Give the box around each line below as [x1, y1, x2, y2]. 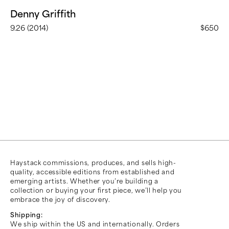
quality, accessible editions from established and [10, 168, 175, 176]
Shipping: [10, 211, 43, 219]
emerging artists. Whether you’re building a [10, 177, 158, 186]
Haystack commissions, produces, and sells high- [10, 159, 176, 167]
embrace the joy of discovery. [10, 196, 110, 204]
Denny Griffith [10, 8, 76, 20]
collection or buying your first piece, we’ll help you [10, 187, 182, 195]
